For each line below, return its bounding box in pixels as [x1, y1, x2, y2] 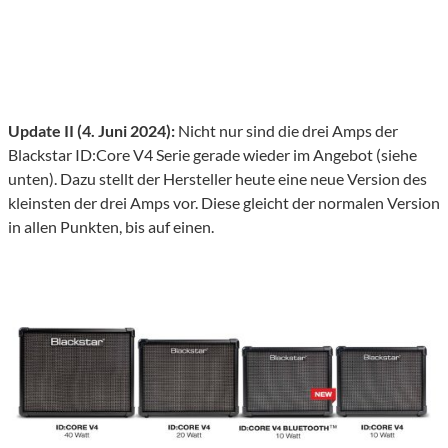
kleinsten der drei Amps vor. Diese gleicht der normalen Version [8, 193, 440, 213]
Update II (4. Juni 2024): [8, 121, 175, 141]
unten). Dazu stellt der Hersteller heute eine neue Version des [8, 169, 427, 189]
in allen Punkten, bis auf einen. [8, 217, 214, 237]
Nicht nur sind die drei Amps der [175, 121, 398, 141]
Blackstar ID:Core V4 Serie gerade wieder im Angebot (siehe [8, 145, 417, 165]
